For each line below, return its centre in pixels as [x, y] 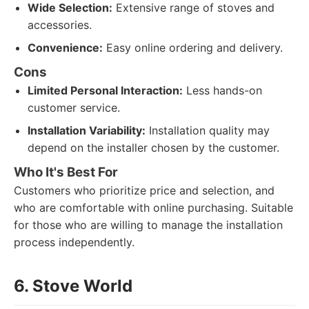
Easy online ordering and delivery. [193, 48]
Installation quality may [208, 130]
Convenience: [65, 48]
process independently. [74, 242]
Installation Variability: [87, 130]
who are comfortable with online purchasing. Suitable [153, 208]
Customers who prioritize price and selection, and [144, 190]
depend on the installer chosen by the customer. [153, 148]
